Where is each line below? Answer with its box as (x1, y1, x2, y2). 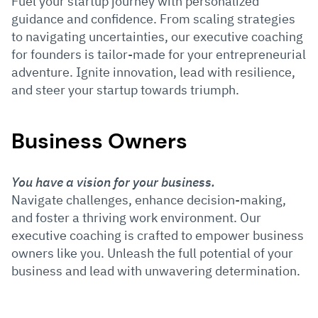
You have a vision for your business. (11, 173, 218, 190)
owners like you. (11, 244, 107, 261)
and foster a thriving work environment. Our (11, 209, 261, 226)
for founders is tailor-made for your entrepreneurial (11, 45, 306, 62)
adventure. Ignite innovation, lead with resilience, (11, 63, 295, 80)
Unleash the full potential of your (107, 244, 293, 261)
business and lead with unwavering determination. (11, 262, 300, 279)
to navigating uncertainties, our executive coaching (11, 28, 303, 45)
